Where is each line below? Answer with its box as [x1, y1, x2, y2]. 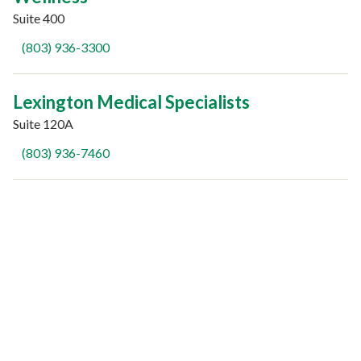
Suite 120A [13, 115, 73, 131]
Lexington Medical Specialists [13, 90, 250, 113]
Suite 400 [13, 10, 64, 26]
